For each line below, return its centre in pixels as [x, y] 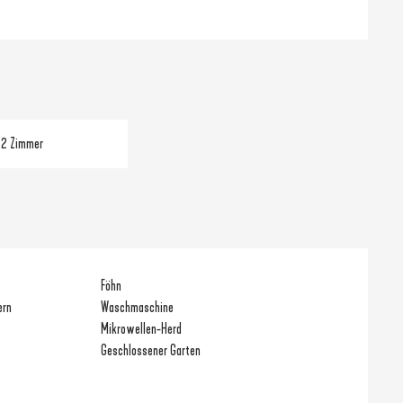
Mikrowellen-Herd [142, 328]
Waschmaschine [138, 307]
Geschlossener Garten [151, 350]
